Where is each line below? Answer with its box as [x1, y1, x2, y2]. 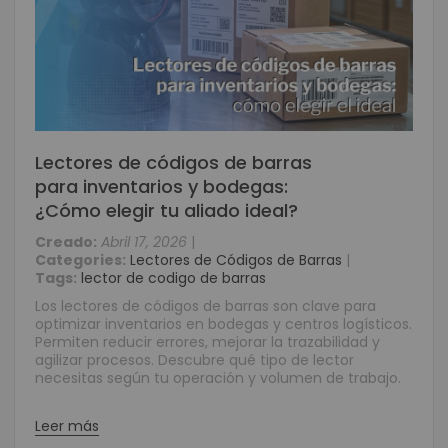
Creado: [35, 232, 97, 252]
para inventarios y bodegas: [35, 174, 288, 199]
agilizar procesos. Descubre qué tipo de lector [35, 350, 354, 370]
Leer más [35, 416, 99, 436]
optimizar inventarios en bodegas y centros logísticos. [35, 314, 412, 334]
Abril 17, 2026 [101, 232, 187, 252]
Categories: [35, 250, 126, 270]
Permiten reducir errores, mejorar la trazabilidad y [35, 332, 380, 352]
